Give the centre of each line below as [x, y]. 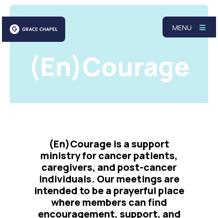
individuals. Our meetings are [109, 179]
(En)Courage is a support [109, 144]
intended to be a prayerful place [109, 190]
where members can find [109, 202]
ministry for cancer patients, [109, 155]
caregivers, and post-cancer [109, 167]
